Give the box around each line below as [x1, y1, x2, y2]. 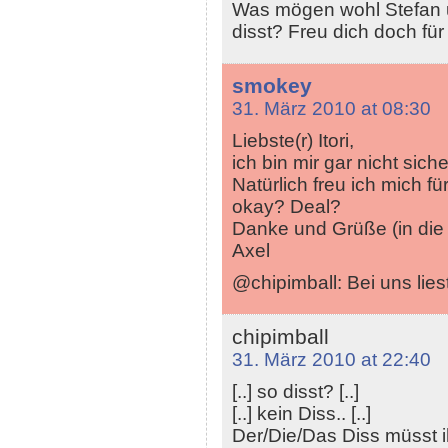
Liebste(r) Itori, [231, 130, 354, 152]
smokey [231, 74, 312, 98]
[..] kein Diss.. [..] [231, 403, 371, 425]
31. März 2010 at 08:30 [231, 98, 431, 120]
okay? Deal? [231, 196, 341, 218]
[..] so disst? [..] [231, 381, 359, 403]
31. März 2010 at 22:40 [231, 349, 431, 371]
